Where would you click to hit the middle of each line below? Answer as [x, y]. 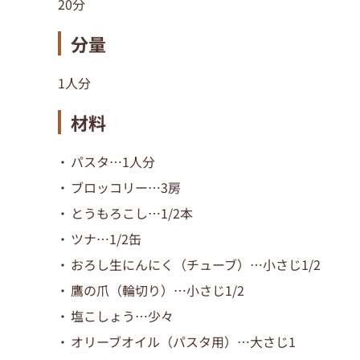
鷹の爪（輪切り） [122, 290]
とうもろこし [109, 213]
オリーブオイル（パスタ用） [154, 342]
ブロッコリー [109, 188]
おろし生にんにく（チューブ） [160, 265]
